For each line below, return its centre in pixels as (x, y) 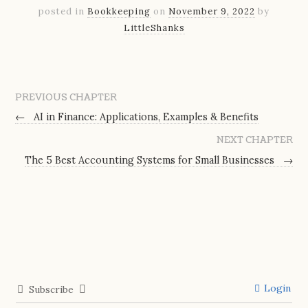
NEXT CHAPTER (254, 141)
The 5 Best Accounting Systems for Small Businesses (151, 161)
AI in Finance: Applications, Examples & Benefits (145, 117)
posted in (63, 12)
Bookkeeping (119, 12)
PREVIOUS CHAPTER (66, 97)
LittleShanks (154, 28)
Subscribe (52, 290)
